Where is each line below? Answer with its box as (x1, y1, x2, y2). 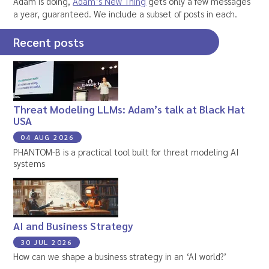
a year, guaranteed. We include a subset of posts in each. (13, 8, 238, 20)
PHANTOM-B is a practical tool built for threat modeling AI (13, 145, 240, 157)
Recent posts (13, 34, 85, 50)
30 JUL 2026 (20, 237, 73, 247)
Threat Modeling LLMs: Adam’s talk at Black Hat (13, 102, 246, 116)
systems (13, 157, 46, 169)
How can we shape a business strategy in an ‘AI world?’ (13, 250, 227, 262)
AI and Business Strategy (13, 218, 134, 232)
